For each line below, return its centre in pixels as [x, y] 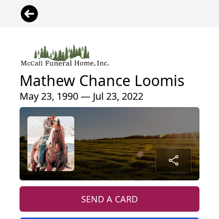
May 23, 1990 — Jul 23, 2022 [81, 96]
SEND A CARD [109, 199]
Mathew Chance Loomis [102, 80]
